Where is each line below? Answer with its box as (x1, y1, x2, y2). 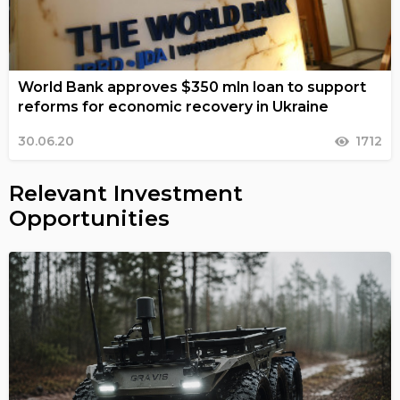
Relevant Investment (9, 180, 243, 207)
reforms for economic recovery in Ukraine (18, 98, 329, 116)
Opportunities (9, 205, 170, 232)
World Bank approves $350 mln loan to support (18, 79, 366, 96)
